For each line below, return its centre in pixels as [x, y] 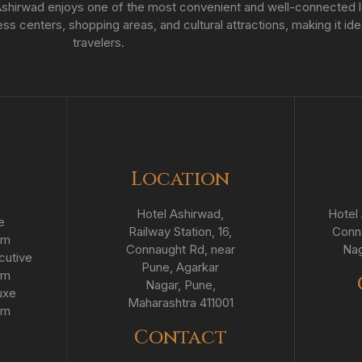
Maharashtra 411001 [180, 303]
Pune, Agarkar [181, 267]
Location [181, 180]
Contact [180, 338]
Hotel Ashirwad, [181, 214]
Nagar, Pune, [180, 285]
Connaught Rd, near [180, 250]
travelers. [99, 43]
